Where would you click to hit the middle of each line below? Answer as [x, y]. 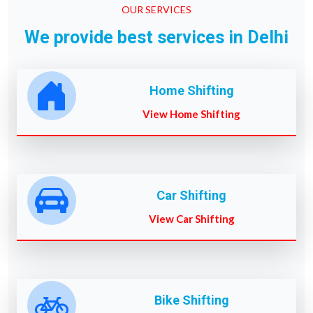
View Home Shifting [191, 114]
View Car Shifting [191, 218]
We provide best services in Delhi [156, 37]
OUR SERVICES [156, 9]
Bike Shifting [191, 300]
